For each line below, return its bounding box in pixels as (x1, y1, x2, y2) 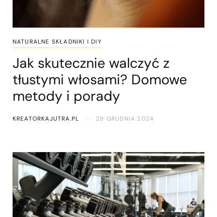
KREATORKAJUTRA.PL (12, 115, 79, 123)
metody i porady (12, 87, 120, 106)
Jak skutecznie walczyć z (12, 54, 170, 73)
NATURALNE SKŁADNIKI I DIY (12, 38, 102, 46)
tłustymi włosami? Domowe (12, 71, 187, 89)
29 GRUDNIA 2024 (96, 115, 154, 123)
